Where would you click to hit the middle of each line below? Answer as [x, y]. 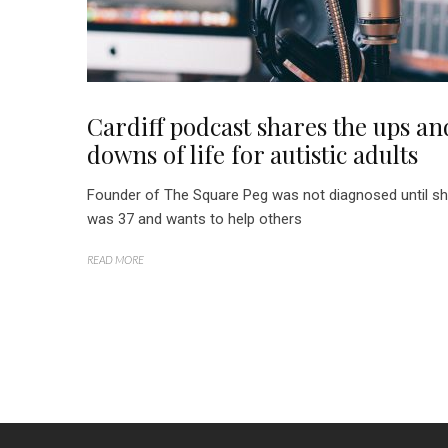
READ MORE [115, 259]
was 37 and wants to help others [194, 219]
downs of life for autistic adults [252, 154]
